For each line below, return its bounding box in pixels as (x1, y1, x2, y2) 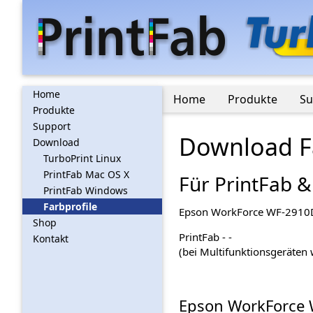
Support (33, 119, 71, 133)
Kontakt (33, 232, 68, 245)
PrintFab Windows (43, 184, 128, 197)
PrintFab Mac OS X (43, 168, 129, 181)
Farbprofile (43, 200, 97, 213)
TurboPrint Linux (43, 152, 121, 165)
